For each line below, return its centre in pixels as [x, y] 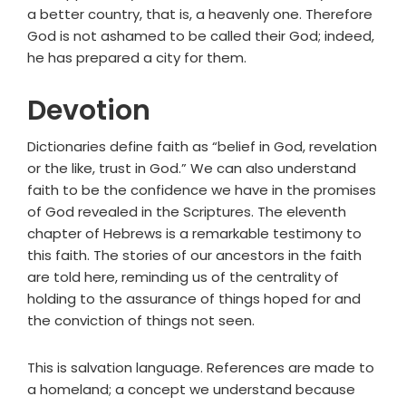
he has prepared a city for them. [137, 58]
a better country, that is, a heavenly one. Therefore [200, 14]
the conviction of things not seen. [141, 321]
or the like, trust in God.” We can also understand [192, 169]
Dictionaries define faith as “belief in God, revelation [202, 147]
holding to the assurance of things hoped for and [194, 299]
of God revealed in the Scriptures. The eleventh [187, 212]
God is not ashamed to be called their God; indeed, [201, 36]
